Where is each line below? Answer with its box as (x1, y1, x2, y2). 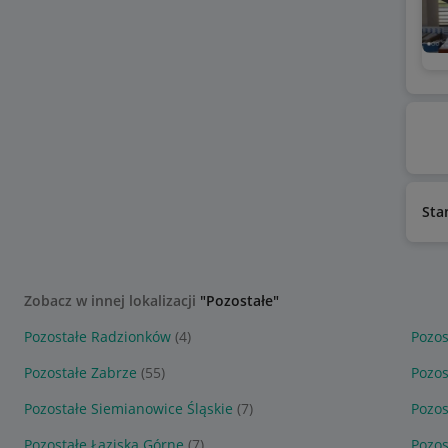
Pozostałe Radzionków (24, 327, 171, 346)
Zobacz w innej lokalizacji (24, 291, 200, 310)
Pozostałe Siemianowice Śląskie (24, 399, 233, 418)
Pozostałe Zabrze (24, 363, 137, 382)
